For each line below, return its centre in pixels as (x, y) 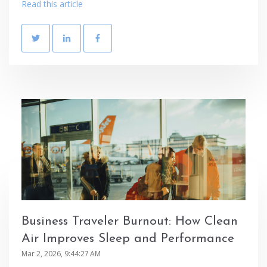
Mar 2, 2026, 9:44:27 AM (61, 253)
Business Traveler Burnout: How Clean (130, 221)
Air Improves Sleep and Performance (128, 238)
